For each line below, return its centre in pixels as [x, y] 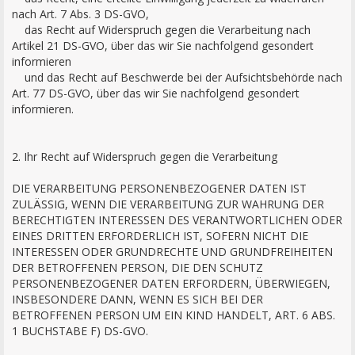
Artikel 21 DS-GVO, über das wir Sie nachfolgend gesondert [163, 46]
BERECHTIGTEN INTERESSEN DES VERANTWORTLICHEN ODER [177, 220]
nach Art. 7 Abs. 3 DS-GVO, [80, 14]
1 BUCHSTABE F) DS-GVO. [80, 331]
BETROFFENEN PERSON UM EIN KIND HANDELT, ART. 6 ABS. [174, 315]
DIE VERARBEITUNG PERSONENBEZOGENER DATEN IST [159, 188]
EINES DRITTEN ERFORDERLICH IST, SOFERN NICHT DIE [160, 236]
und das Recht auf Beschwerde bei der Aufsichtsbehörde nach [177, 77]
